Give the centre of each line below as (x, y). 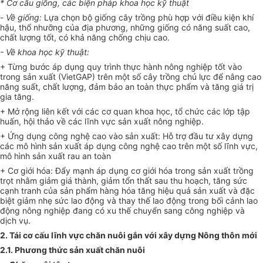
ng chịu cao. (146, 38)
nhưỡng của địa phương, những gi (99, 28)
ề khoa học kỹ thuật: (50, 52)
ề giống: (26, 18)
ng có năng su (196, 28)
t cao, (239, 28)
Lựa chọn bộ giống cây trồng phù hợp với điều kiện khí (148, 18)
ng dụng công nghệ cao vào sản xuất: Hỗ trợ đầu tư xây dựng (134, 136)
